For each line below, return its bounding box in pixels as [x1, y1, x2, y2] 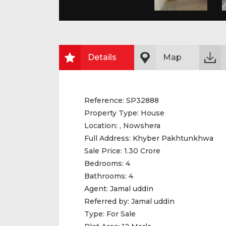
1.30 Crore [122, 146, 160, 155]
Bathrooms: [84, 172, 127, 181]
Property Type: [84, 108, 139, 118]
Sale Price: [84, 146, 122, 155]
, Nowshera [118, 121, 160, 130]
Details [88, 52, 117, 62]
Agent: [84, 184, 110, 193]
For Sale [106, 209, 136, 218]
